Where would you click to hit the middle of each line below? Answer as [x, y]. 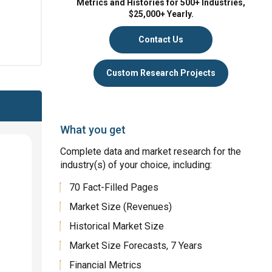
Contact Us [161, 39]
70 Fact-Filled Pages [114, 187]
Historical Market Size [117, 226]
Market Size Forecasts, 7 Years [136, 246]
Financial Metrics [106, 265]
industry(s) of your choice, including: [136, 165]
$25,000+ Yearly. [161, 14]
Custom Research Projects [161, 73]
